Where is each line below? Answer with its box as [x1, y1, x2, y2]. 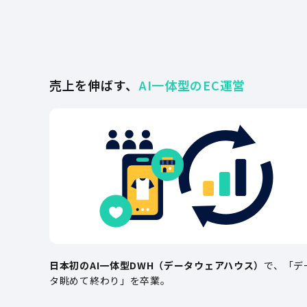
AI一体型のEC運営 [138, 76, 245, 94]
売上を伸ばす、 [49, 76, 138, 94]
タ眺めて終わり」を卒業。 [49, 273, 171, 287]
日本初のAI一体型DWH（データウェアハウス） [49, 258, 265, 272]
